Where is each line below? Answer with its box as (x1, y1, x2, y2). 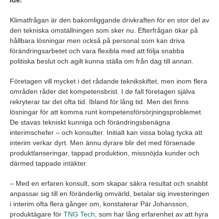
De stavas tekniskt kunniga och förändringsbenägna (10, 118, 170, 127)
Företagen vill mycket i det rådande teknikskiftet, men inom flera (10, 77, 207, 86)
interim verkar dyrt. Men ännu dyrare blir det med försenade (10, 139, 195, 147)
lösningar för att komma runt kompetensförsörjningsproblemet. (10, 108, 203, 116)
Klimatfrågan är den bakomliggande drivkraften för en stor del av (10, 16, 209, 24)
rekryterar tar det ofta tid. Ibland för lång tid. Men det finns (10, 98, 189, 106)
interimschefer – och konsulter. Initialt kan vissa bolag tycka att (10, 129, 202, 137)
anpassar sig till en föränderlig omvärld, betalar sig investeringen (10, 190, 209, 198)
